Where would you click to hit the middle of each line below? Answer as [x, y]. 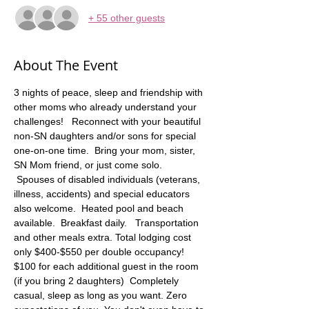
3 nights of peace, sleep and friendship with [110, 92]
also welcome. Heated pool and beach [100, 208]
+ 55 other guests [127, 18]
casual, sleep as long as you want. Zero [102, 295]
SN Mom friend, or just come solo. [89, 165]
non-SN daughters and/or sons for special [106, 136]
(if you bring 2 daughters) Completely [98, 281]
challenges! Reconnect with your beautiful [109, 121]
